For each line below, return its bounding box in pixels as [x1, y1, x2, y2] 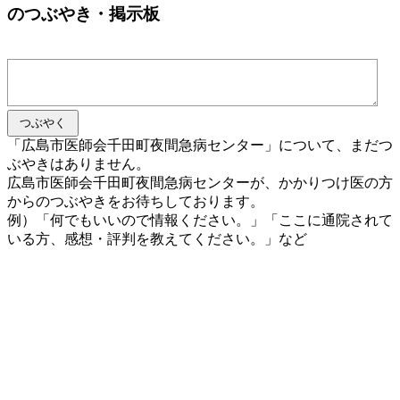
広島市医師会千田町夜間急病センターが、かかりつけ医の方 [7, 175, 393, 191]
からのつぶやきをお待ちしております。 [7, 194, 264, 210]
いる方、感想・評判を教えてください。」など [7, 231, 307, 247]
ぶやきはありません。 [7, 156, 150, 172]
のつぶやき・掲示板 [7, 4, 160, 24]
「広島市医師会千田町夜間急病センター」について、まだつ [7, 137, 393, 154]
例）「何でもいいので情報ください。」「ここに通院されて [7, 212, 393, 229]
